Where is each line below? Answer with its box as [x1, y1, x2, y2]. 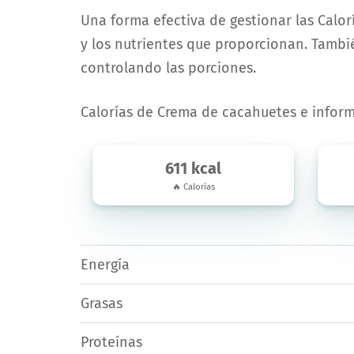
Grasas [81, 295, 122, 312]
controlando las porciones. [81, 59, 256, 77]
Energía [81, 256, 130, 273]
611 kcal [165, 159, 221, 178]
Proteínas [81, 333, 142, 351]
